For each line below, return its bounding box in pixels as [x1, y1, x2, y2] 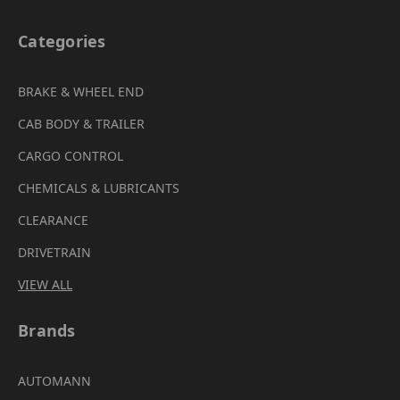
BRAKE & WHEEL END [18, 82, 144, 100]
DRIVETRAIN [18, 243, 91, 261]
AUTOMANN [18, 371, 91, 389]
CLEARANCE [18, 211, 88, 229]
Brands [18, 319, 76, 341]
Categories [18, 29, 106, 52]
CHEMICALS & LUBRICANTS [18, 179, 179, 196]
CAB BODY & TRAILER [18, 114, 145, 132]
